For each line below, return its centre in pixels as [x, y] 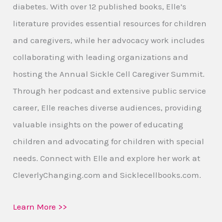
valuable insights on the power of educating [98, 124]
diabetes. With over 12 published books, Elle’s [100, 6]
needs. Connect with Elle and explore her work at [107, 158]
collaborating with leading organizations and [101, 57]
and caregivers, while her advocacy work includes [109, 40]
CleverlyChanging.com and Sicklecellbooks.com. [107, 175]
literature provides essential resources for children [110, 23]
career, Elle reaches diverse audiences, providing [108, 107]
